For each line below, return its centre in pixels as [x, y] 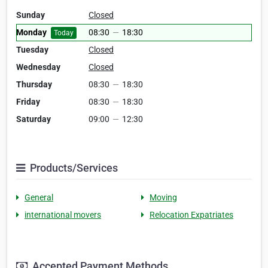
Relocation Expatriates [191, 215]
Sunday [31, 15]
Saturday [33, 119]
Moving [163, 197]
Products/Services [73, 168]
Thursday [34, 84]
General [39, 197]
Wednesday [38, 67]
